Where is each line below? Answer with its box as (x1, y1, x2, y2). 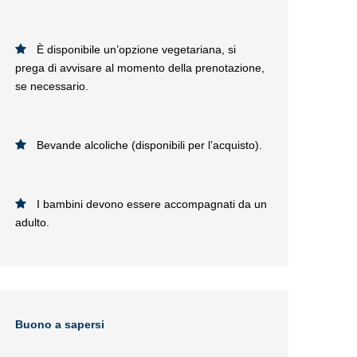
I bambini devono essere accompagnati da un (37, 198, 267, 210)
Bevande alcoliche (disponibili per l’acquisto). (37, 139, 262, 151)
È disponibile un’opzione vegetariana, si (37, 43, 236, 56)
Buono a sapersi (15, 318, 104, 331)
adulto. (15, 216, 49, 229)
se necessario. (15, 80, 88, 92)
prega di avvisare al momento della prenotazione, (15, 61, 265, 74)
